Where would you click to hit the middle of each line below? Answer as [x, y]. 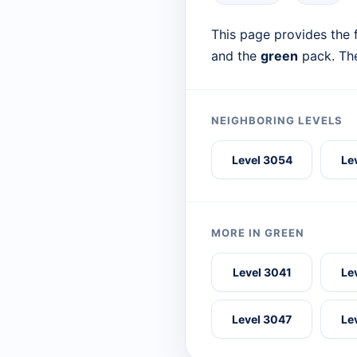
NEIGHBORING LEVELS [277, 121]
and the [236, 56]
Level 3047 [262, 320]
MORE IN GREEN [258, 233]
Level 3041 [262, 273]
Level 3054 [262, 160]
